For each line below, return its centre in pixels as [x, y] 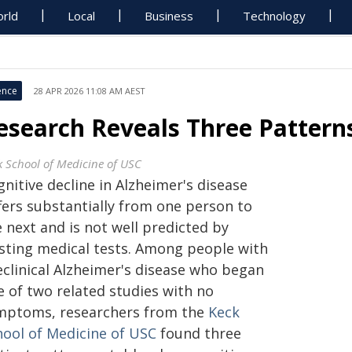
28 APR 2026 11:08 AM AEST [90, 91]
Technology [275, 16]
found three [199, 333]
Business [169, 16]
